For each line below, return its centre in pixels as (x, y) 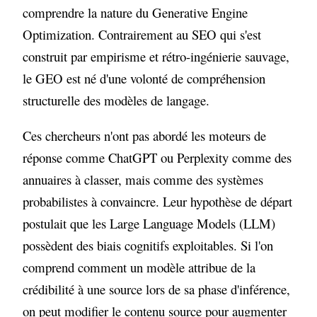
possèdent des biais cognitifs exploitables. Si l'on (148, 246)
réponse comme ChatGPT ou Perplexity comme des (157, 158)
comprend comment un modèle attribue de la (139, 267)
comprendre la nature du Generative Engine (136, 13)
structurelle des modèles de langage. (116, 100)
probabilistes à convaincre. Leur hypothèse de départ (158, 202)
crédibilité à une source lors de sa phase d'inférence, (157, 289)
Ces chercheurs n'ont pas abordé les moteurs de (145, 136)
